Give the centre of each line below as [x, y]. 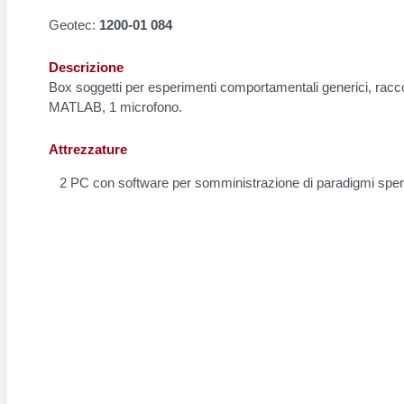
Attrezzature [88, 150]
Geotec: [72, 25]
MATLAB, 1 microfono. [115, 107]
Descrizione [86, 68]
